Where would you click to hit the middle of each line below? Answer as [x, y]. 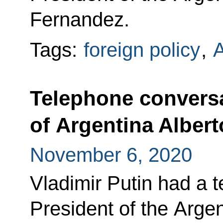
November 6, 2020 [111, 155]
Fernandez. [79, 19]
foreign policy [142, 50]
